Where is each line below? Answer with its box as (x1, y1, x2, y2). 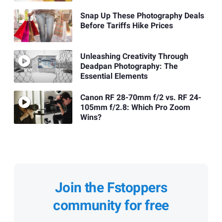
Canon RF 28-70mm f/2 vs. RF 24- (80, 91, 201, 104)
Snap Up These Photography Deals (80, 10, 204, 22)
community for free (53, 195, 169, 216)
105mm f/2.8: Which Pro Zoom (80, 101, 190, 113)
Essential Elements (80, 70, 148, 83)
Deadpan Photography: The (80, 60, 178, 73)
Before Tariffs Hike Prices (80, 20, 173, 32)
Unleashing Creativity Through (80, 51, 188, 63)
